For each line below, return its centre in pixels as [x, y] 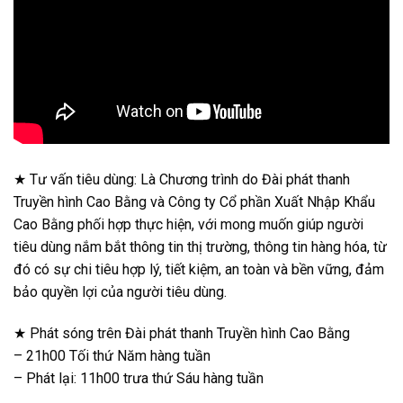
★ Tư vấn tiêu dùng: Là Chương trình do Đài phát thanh [182, 180]
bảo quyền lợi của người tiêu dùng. [120, 292]
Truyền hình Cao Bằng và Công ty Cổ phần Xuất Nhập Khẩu [194, 202]
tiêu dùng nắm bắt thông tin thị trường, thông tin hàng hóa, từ [200, 247]
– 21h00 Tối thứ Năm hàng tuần [112, 356]
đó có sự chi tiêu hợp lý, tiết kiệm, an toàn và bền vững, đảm [199, 270]
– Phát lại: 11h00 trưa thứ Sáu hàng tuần [139, 379]
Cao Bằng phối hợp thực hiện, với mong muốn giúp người [188, 225]
